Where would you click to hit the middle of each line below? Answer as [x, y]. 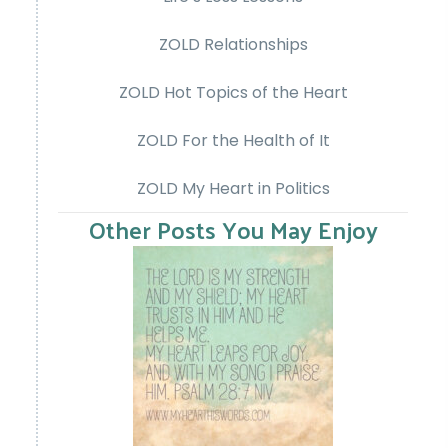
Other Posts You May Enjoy [233, 229]
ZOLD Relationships [233, 45]
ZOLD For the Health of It [233, 141]
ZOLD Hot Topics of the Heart [233, 93]
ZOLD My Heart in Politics [233, 189]
